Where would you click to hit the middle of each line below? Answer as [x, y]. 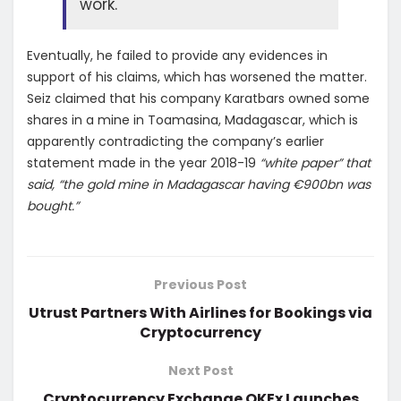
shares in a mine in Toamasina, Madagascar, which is [192, 119]
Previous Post [200, 284]
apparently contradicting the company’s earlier [175, 141]
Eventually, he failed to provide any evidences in [177, 55]
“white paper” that [315, 162]
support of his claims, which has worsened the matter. [197, 77]
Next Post [200, 370]
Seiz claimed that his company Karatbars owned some [198, 98]
